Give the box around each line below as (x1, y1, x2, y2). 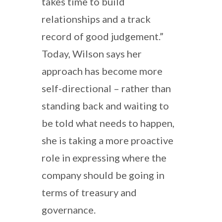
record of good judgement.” (42, 30, 164, 42)
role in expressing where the (42, 151, 166, 164)
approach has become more (42, 64, 163, 77)
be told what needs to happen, (42, 116, 174, 129)
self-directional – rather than (42, 82, 171, 94)
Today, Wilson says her (42, 47, 142, 59)
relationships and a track (42, 12, 151, 25)
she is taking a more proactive (42, 134, 173, 146)
